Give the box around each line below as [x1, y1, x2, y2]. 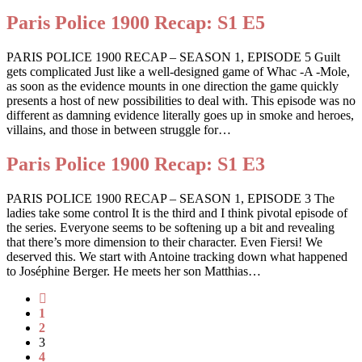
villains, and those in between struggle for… [6, 123, 231, 137]
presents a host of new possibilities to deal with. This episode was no [6, 94, 356, 108]
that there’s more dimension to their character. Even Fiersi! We [6, 234, 322, 249]
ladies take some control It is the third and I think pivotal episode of [6, 205, 347, 220]
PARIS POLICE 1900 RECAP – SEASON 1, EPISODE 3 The [6, 191, 335, 205]
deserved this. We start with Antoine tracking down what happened [6, 249, 347, 263]
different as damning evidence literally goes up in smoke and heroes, [6, 108, 354, 123]
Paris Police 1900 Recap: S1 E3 [6, 153, 265, 175]
